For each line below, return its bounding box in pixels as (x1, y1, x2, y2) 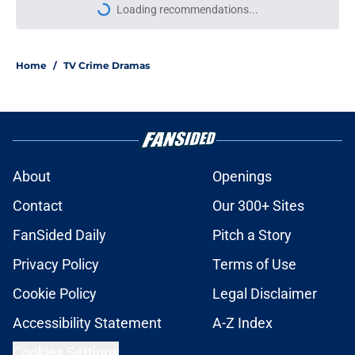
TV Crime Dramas (63, 59, 150, 72)
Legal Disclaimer (212, 285, 317, 303)
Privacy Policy (13, 256, 99, 273)
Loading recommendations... (116, 3, 258, 17)
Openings (212, 168, 272, 185)
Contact (13, 197, 63, 215)
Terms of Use (212, 256, 296, 273)
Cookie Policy (13, 285, 97, 303)
